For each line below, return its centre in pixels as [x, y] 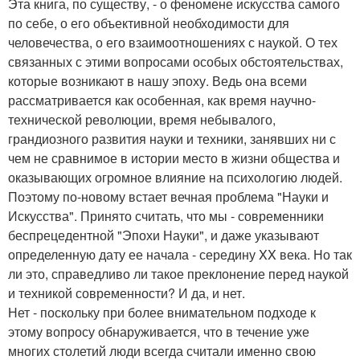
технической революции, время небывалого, [142, 120]
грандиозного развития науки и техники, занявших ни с [172, 139]
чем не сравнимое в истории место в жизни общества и [174, 158]
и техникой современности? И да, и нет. [127, 293]
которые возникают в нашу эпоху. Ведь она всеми [157, 81]
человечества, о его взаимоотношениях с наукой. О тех [173, 43]
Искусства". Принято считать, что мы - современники [166, 216]
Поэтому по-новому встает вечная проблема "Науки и [168, 197]
